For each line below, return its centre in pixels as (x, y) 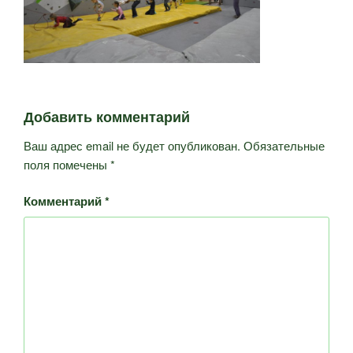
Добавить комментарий (107, 117)
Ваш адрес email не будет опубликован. (132, 145)
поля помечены (67, 164)
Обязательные (284, 145)
